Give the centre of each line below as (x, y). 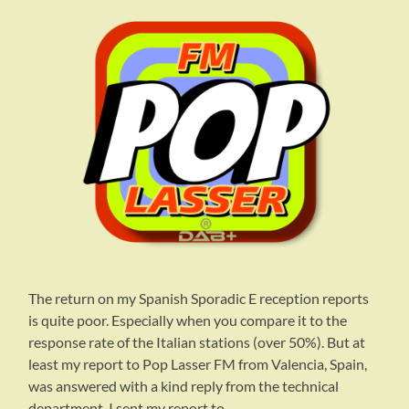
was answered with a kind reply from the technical (184, 386)
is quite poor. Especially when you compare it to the (188, 320)
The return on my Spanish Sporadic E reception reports (199, 299)
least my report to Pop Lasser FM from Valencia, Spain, (198, 364)
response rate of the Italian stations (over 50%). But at (197, 342)
